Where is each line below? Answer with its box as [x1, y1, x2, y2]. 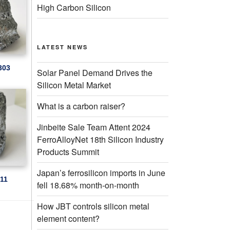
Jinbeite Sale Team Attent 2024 [37, 121, 150, 133]
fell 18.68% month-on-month [37, 179, 139, 191]
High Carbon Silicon [37, 1, 111, 13]
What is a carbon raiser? [37, 100, 125, 112]
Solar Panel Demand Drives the [37, 66, 152, 79]
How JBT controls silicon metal [37, 200, 149, 212]
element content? [37, 212, 100, 224]
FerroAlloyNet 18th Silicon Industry [37, 133, 164, 145]
